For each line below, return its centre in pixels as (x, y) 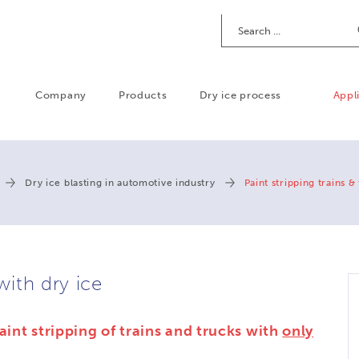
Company (61, 95)
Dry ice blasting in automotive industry (120, 183)
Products (143, 95)
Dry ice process (240, 95)
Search (240, 20)
